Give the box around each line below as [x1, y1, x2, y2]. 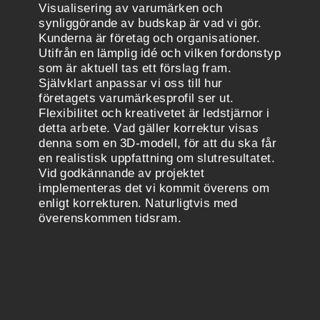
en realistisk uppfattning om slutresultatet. [39, 149, 275, 166]
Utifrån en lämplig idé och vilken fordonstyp [39, 44, 281, 61]
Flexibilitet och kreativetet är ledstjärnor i [39, 104, 270, 121]
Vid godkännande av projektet [39, 164, 204, 181]
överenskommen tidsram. [39, 209, 181, 226]
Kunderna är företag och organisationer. [39, 29, 261, 46]
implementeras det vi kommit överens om [39, 179, 269, 196]
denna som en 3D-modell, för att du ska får [39, 134, 276, 151]
